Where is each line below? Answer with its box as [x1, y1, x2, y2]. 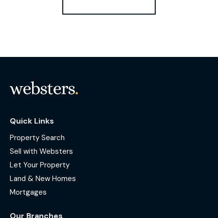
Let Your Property [10, 160, 70, 170]
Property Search [10, 132, 65, 143]
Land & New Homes [10, 173, 76, 183]
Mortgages [10, 187, 47, 197]
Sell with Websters [10, 146, 73, 156]
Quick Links [10, 115, 54, 126]
